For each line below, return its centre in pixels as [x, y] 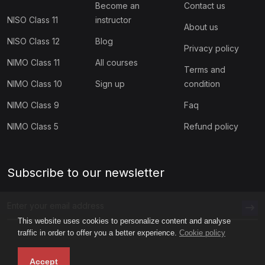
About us [201, 27]
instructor [114, 20]
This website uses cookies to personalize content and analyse [124, 221]
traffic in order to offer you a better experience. [98, 233]
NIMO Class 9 [33, 105]
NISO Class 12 [33, 41]
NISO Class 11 [33, 20]
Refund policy [211, 126]
